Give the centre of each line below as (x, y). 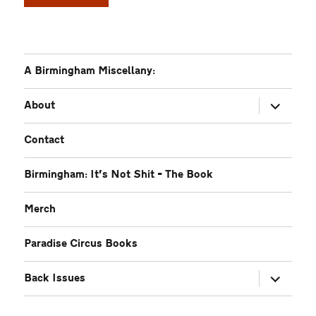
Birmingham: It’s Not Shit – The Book (119, 175)
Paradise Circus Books (81, 244)
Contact (44, 140)
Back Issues (55, 279)
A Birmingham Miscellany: (90, 71)
